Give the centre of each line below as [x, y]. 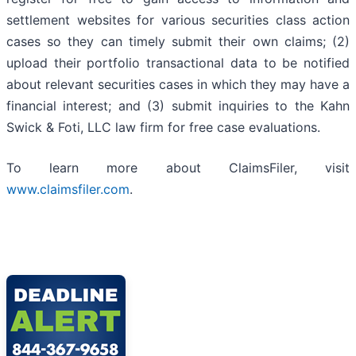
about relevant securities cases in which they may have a [178, 84]
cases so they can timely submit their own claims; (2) [178, 41]
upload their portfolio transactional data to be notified [178, 62]
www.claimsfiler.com [68, 189]
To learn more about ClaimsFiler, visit [178, 167]
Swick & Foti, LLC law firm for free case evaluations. [163, 127]
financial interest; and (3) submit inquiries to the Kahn [178, 105]
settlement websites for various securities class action [178, 19]
